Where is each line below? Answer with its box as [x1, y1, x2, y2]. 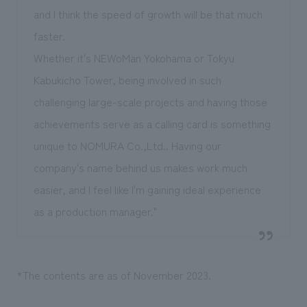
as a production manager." [33, 202, 157, 219]
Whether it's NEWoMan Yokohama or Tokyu [33, 49, 234, 66]
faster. [33, 27, 65, 44]
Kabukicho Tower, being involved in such [33, 71, 221, 88]
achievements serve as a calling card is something [33, 114, 271, 132]
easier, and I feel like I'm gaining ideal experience [33, 180, 261, 197]
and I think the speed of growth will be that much [33, 5, 262, 22]
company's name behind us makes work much [33, 158, 247, 175]
